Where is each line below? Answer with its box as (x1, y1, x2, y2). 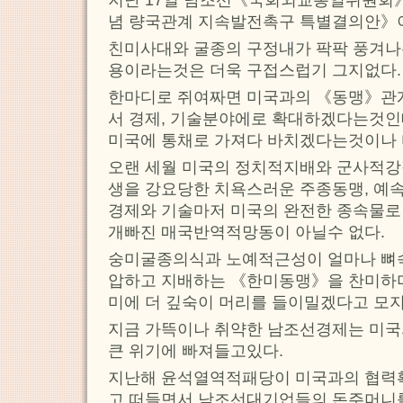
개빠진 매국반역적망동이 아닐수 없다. (108, 223, 385, 242)
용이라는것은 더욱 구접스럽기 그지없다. (108, 61, 401, 80)
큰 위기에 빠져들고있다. (108, 342, 283, 361)
